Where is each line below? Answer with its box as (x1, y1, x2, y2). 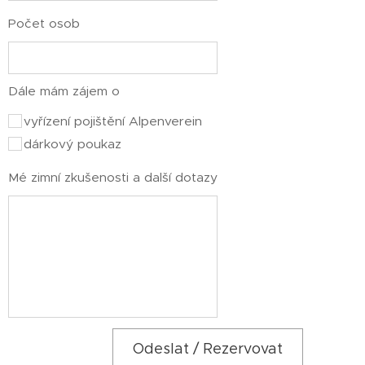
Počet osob (8, 15, 80, 31)
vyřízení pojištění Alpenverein (24, 112, 202, 129)
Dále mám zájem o (8, 82, 120, 99)
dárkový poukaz (24, 135, 121, 152)
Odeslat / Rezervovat (133, 339, 284, 358)
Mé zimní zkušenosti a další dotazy (8, 169, 218, 185)
